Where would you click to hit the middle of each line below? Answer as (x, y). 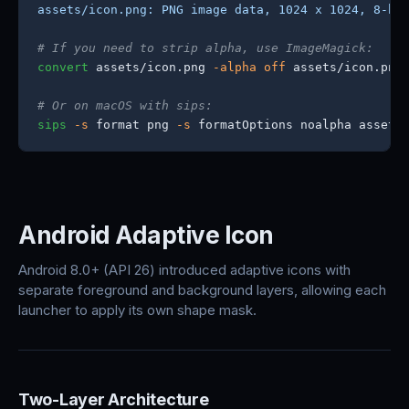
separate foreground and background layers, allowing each (202, 290)
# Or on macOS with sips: (125, 105)
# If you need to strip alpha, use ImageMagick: (205, 48)
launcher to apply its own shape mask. (137, 310)
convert (63, 67)
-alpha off (249, 67)
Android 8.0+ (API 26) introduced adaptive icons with (184, 270)
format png (132, 125)
